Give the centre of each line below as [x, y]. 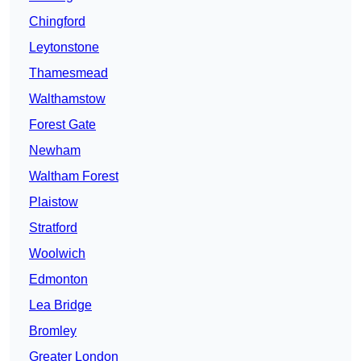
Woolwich [57, 254]
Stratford [53, 228]
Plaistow [54, 202]
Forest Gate [62, 125]
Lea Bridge [60, 305]
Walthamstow [67, 99]
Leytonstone [64, 48]
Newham [55, 151]
